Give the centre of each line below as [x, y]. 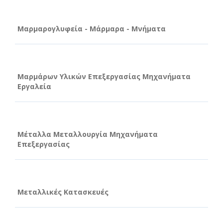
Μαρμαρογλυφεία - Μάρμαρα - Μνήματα [92, 28]
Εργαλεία [34, 86]
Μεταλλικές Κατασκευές [63, 192]
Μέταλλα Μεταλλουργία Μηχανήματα [88, 134]
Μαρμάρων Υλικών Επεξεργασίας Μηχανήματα [104, 76]
